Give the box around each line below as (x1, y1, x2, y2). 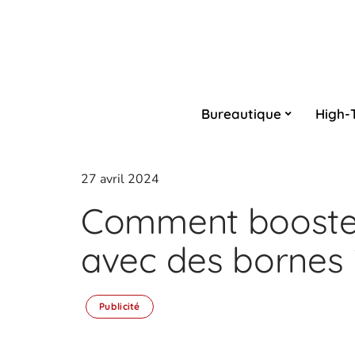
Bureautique (200, 105, 281, 122)
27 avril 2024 (81, 170, 159, 188)
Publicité (99, 300, 140, 312)
